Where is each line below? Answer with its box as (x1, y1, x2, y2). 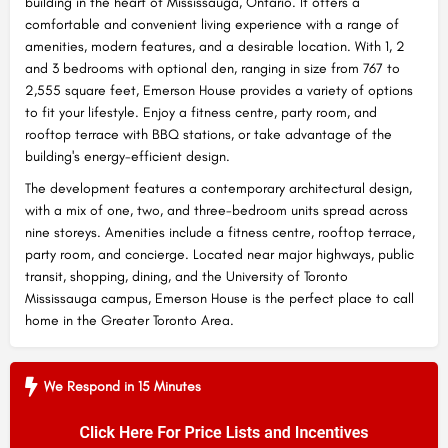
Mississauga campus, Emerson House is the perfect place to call (25, 290, 414, 307)
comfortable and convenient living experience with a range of (25, 16, 399, 33)
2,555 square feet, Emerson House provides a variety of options (25, 82, 413, 99)
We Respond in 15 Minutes (44, 378, 201, 395)
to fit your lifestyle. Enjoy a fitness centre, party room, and (25, 104, 377, 121)
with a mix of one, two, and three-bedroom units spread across (25, 202, 408, 219)
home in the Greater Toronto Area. (25, 312, 234, 329)
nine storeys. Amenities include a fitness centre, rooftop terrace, (25, 224, 415, 241)
